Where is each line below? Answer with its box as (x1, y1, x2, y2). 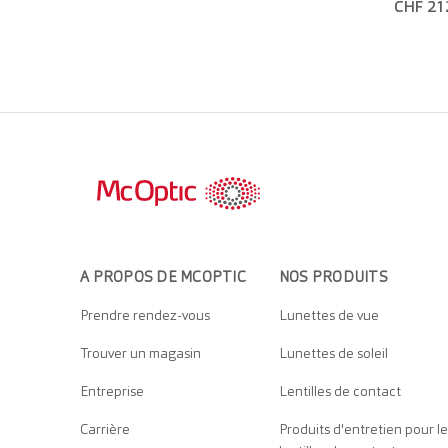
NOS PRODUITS (278, 267, 388, 288)
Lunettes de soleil (278, 344, 388, 363)
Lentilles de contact (278, 382, 401, 401)
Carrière (80, 420, 130, 439)
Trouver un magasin (80, 344, 201, 363)
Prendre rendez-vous (80, 306, 210, 325)
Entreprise (80, 382, 144, 401)
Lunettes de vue (278, 306, 379, 325)
